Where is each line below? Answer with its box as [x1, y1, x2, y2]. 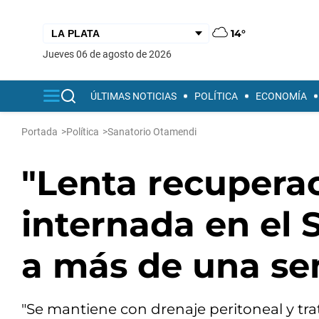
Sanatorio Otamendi [108, 126, 197, 137]
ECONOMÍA [256, 90, 307, 102]
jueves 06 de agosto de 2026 [48, 48, 172, 60]
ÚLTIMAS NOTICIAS [90, 90, 177, 102]
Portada [21, 126, 58, 137]
